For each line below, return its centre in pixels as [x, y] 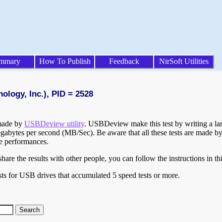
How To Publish [65, 61]
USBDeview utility [54, 124]
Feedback [124, 61]
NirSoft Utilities [184, 61]
